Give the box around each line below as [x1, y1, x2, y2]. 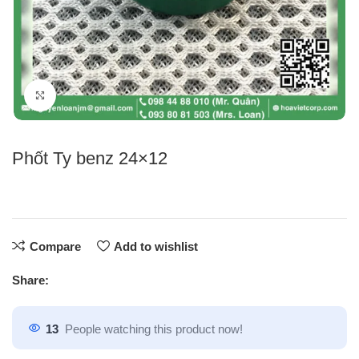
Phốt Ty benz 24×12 [12, 147, 168, 168]
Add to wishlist [113, 239, 198, 253]
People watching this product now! [65, 321, 244, 336]
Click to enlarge [56, 88, 135, 101]
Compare [29, 239, 81, 253]
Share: [12, 272, 50, 287]
